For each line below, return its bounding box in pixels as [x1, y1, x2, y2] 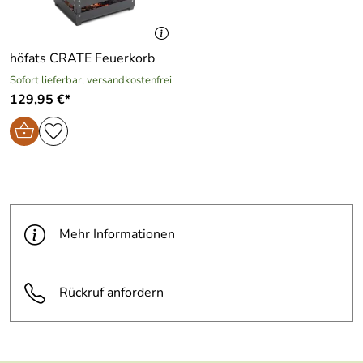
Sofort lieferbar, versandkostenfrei [10, 73, 172, 88]
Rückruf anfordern [59, 283, 164, 301]
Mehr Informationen [59, 224, 175, 243]
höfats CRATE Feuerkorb [10, 49, 155, 68]
